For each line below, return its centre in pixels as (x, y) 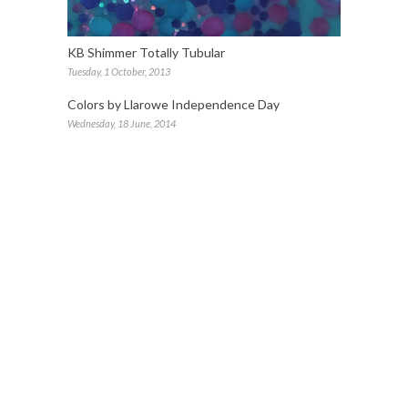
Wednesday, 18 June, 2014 (122, 124)
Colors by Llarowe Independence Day (173, 105)
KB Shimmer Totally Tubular (146, 53)
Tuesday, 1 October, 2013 (119, 72)
